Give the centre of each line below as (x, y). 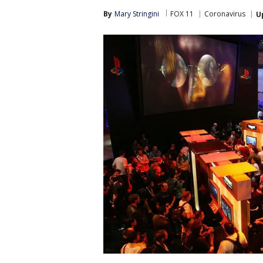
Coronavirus (225, 14)
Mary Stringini (137, 14)
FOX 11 (182, 14)
